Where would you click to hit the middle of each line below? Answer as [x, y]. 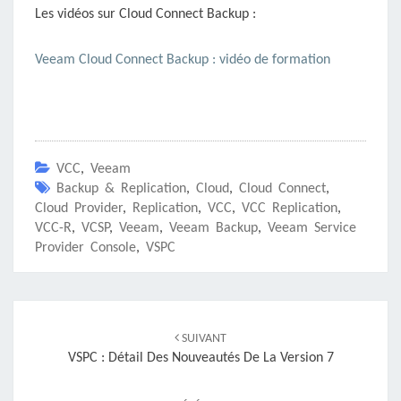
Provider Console [85, 248]
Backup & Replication [121, 189]
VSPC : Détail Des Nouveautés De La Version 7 [200, 358]
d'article [45, 332]
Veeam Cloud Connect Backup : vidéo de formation [183, 60]
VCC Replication [290, 209]
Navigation [56, 311]
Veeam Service [312, 229]
